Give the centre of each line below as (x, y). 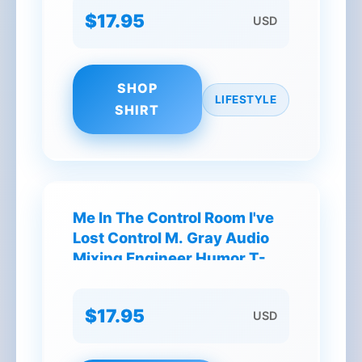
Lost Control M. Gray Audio (171, 238)
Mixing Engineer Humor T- (169, 258)
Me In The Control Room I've (173, 217)
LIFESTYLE (245, 99)
